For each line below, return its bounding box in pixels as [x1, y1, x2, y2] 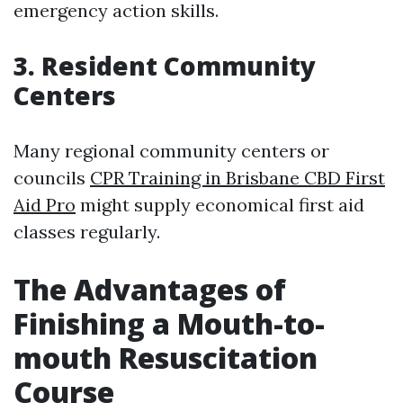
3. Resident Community [13, 49, 316, 83]
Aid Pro [13, 193, 76, 216]
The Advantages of [13, 270, 286, 309]
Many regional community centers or [13, 139, 329, 162]
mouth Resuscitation [13, 338, 318, 377]
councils [13, 166, 90, 189]
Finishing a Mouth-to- [13, 304, 325, 343]
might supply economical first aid [76, 193, 364, 216]
